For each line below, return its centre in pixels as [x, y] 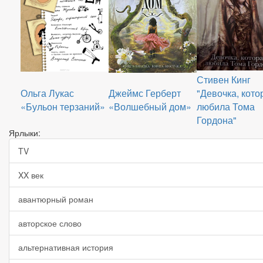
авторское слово [50, 223]
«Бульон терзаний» [63, 107]
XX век [31, 175]
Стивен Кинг [224, 80]
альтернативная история [66, 247]
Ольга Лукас [47, 93]
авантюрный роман [56, 199]
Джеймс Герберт [145, 93]
